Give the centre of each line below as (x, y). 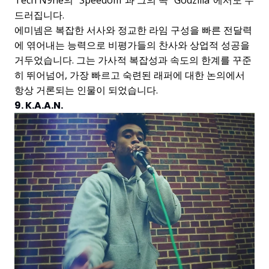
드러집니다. (39, 15)
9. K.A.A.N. (39, 105)
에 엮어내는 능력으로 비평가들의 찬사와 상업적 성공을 (132, 45)
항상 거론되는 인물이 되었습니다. (86, 90)
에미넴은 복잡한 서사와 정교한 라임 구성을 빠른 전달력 (133, 30)
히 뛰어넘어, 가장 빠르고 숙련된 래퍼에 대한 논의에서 (130, 75)
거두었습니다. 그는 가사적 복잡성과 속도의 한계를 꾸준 (133, 60)
